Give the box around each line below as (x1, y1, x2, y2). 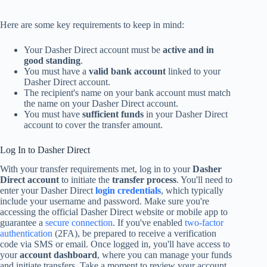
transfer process (112, 175, 176, 185)
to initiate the (59, 175, 112, 185)
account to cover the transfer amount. (24, 119, 163, 130)
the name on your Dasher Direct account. (24, 98, 178, 108)
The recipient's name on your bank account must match (24, 87, 231, 98)
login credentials (95, 185, 161, 196)
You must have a (24, 66, 89, 76)
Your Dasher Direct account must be (24, 44, 163, 55)
